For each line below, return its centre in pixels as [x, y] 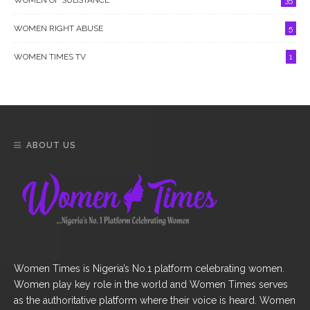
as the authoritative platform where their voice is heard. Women [155, 300]
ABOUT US [51, 145]
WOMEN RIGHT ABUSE [58, 28]
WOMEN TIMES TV [50, 56]
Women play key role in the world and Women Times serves [151, 284]
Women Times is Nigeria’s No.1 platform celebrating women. [149, 268]
